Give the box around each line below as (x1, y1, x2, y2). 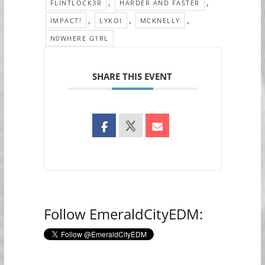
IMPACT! (50, 16, 82, 25)
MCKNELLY (140, 16, 180, 25)
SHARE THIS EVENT (92, 70, 173, 82)
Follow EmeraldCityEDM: (43, 204, 203, 224)
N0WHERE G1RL (50, 34, 109, 43)
